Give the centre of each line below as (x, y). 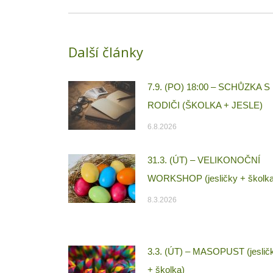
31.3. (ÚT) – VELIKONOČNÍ (204, 160)
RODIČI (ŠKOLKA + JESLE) (205, 105)
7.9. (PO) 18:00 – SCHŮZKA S (209, 87)
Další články (106, 52)
